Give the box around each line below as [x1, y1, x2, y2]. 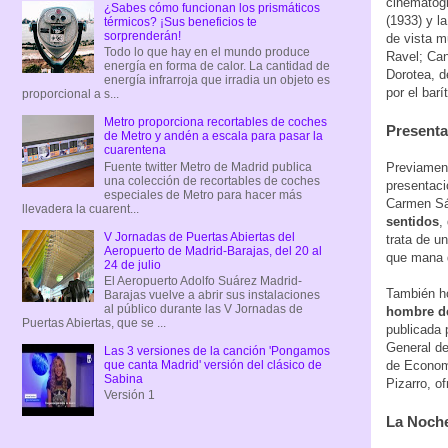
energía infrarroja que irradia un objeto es [103, 73, 330, 88]
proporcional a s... [22, 87, 119, 102]
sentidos [386, 213, 439, 229]
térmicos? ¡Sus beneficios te [103, 14, 257, 29]
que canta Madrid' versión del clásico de [103, 357, 322, 372]
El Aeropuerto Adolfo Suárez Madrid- [103, 273, 302, 288]
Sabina [103, 371, 143, 386]
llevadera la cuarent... [22, 201, 139, 216]
